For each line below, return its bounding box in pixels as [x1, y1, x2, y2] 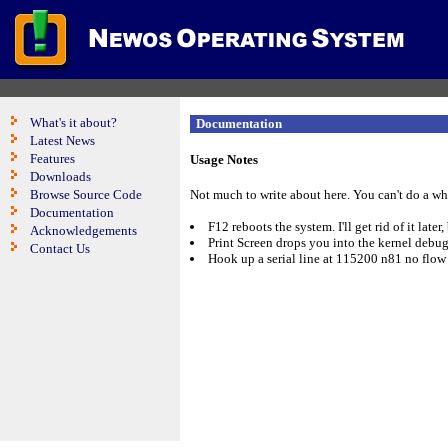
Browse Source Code [30, 187, 142, 202]
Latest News [30, 133, 95, 148]
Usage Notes [190, 152, 258, 167]
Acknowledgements [30, 223, 137, 238]
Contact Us [30, 241, 90, 256]
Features [30, 151, 75, 166]
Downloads [30, 169, 91, 184]
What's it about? [30, 115, 117, 130]
